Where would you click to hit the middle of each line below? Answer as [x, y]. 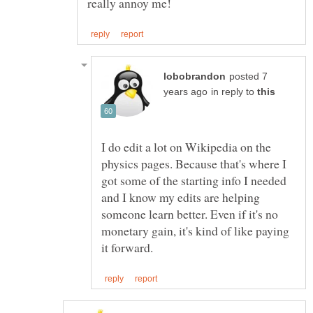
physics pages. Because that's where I [194, 164]
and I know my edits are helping [181, 197]
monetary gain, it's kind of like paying [195, 231]
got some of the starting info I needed [194, 181]
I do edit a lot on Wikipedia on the [186, 147]
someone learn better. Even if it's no [190, 214]
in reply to [234, 92]
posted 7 [248, 77]
